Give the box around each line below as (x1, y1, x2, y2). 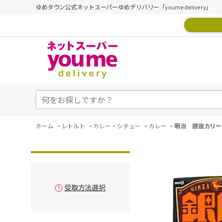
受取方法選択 (64, 183, 106, 192)
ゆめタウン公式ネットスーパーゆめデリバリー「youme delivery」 (36, 3, 212, 10)
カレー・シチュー (93, 122, 141, 129)
